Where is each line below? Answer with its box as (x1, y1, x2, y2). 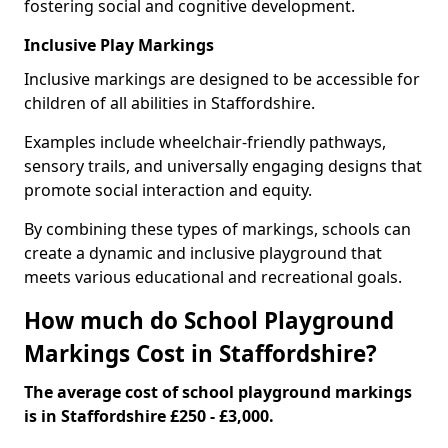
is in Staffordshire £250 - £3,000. (24, 405, 274, 427)
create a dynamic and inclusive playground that (24, 242, 382, 264)
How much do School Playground (24, 305, 394, 336)
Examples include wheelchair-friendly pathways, (24, 131, 386, 153)
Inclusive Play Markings (24, 34, 214, 56)
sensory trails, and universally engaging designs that (24, 155, 422, 177)
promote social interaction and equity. (24, 179, 312, 201)
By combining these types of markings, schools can (24, 218, 411, 240)
